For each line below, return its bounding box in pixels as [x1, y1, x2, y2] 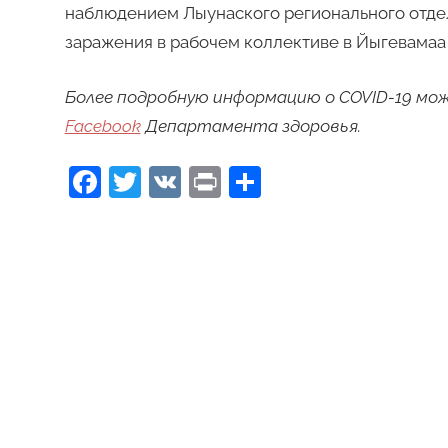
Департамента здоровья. [140, 115, 361, 136]
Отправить [260, 163, 422, 201]
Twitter [140, 163, 243, 201]
